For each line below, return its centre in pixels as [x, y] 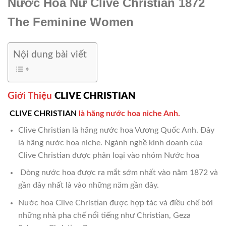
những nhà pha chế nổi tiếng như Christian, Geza [104, 215]
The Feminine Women [71, 22]
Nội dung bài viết [50, 54]
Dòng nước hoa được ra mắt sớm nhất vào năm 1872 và [118, 173]
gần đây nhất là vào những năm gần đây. [88, 185]
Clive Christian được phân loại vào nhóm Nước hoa [108, 155]
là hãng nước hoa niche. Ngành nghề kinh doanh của [110, 143]
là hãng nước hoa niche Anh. [128, 113]
